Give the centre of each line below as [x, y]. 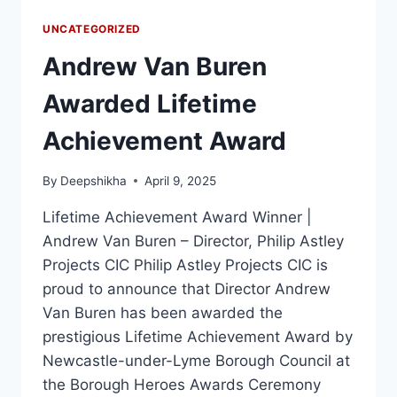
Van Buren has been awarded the [163, 312]
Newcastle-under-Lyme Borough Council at [196, 360]
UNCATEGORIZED [92, 29]
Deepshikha [94, 180]
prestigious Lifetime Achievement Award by [198, 336]
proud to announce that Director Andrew [187, 288]
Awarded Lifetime [150, 104]
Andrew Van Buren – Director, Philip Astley [193, 241]
